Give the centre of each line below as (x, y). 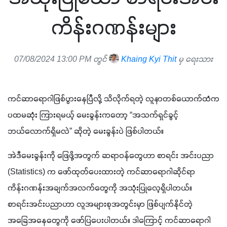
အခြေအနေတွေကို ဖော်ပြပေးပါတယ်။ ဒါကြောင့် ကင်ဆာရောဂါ (109, 221)
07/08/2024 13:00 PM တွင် (62, 60)
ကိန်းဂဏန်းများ (113, 29)
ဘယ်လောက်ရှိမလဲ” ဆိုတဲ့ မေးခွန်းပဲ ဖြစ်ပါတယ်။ (86, 131)
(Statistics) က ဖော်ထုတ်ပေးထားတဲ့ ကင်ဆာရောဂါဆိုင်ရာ (101, 172)
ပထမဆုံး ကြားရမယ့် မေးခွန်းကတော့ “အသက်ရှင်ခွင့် (93, 115)
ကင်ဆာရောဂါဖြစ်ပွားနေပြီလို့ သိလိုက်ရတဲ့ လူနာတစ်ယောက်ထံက (113, 99)
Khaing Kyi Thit (148, 60)
